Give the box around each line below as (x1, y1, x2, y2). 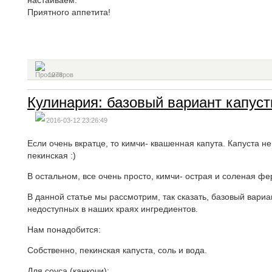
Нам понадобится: (27, 225, 101, 234)
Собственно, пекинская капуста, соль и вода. (27, 245, 207, 255)
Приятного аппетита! (27, 7, 110, 17)
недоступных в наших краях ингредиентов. (27, 204, 198, 214)
